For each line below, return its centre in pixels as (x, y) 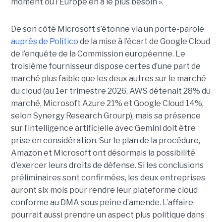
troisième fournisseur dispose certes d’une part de (106, 66)
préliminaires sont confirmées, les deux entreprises (108, 177)
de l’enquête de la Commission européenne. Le (98, 54)
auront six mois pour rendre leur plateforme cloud (104, 190)
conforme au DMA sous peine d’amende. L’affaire (102, 202)
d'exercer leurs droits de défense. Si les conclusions (107, 165)
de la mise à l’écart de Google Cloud (144, 41)
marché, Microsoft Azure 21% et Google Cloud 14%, (107, 103)
